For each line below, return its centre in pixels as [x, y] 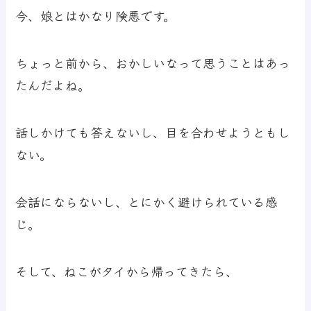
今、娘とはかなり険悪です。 [96, 16]
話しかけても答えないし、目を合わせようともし [153, 132]
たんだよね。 [53, 85]
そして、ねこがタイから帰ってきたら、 [127, 270]
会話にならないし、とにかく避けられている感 [147, 201]
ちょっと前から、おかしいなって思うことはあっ [153, 63]
